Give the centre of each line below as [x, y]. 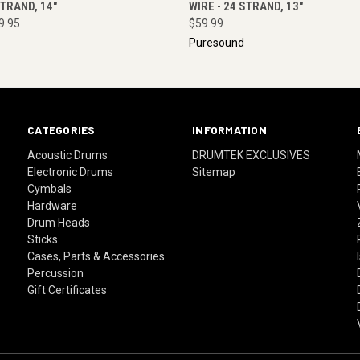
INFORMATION [229, 129]
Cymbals [50, 188]
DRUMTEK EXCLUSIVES [252, 155]
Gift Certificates [67, 290]
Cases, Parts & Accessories [96, 256]
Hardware [53, 205]
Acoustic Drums [68, 155]
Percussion [56, 273]
